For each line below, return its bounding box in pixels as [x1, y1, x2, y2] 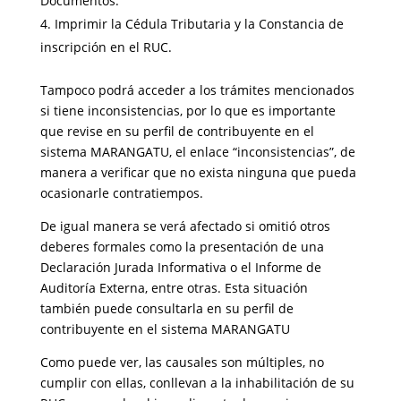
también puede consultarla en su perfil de [39, 300, 294, 317]
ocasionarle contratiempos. [39, 184, 203, 201]
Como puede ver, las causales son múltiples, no [39, 354, 324, 371]
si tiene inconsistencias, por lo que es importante [39, 102, 336, 119]
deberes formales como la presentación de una [39, 238, 324, 255]
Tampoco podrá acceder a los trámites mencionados [39, 81, 354, 98]
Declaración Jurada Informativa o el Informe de [39, 259, 321, 276]
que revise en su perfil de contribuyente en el [39, 123, 314, 140]
